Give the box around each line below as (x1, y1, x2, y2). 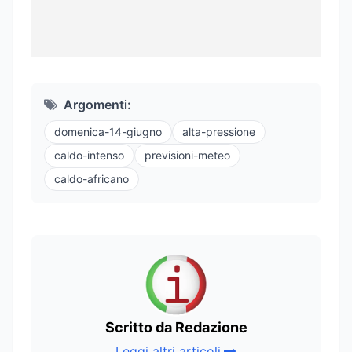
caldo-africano (54, 171, 129, 185)
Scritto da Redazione (104, 318, 247, 335)
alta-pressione (182, 124, 255, 138)
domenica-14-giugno (54, 124, 162, 138)
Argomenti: (64, 96, 131, 112)
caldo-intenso (54, 148, 124, 162)
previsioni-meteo (145, 148, 230, 162)
